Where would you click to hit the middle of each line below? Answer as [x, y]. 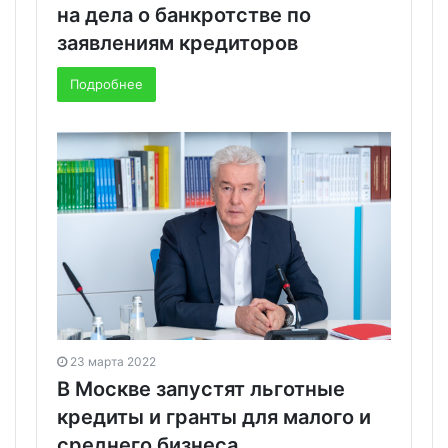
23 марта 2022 [113, 362]
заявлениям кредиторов [177, 42]
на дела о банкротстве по [184, 14]
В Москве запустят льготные [201, 389]
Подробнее [106, 83]
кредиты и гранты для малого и [214, 417]
